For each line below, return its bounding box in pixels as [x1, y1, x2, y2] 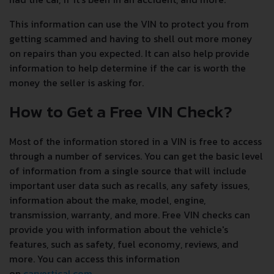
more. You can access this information [9, 251, 180, 266]
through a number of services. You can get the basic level [9, 149, 263, 163]
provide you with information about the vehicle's [9, 222, 228, 237]
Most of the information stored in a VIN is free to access [9, 134, 262, 149]
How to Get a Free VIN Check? [9, 99, 236, 124]
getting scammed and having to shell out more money [9, 31, 253, 46]
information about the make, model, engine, [9, 193, 206, 207]
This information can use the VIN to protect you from [9, 17, 249, 31]
